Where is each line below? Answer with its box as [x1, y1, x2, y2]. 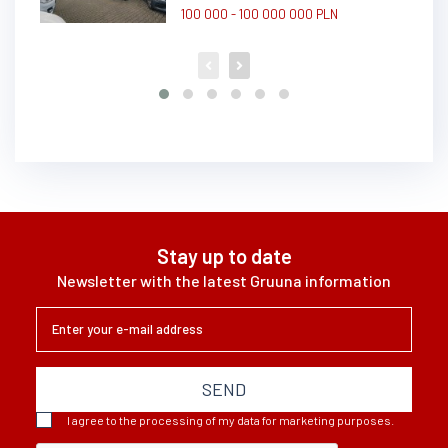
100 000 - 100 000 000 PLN [180, 5, 338, 22]
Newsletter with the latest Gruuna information [57, 270, 391, 290]
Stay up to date [156, 243, 292, 268]
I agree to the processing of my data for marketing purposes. [66, 412, 394, 427]
